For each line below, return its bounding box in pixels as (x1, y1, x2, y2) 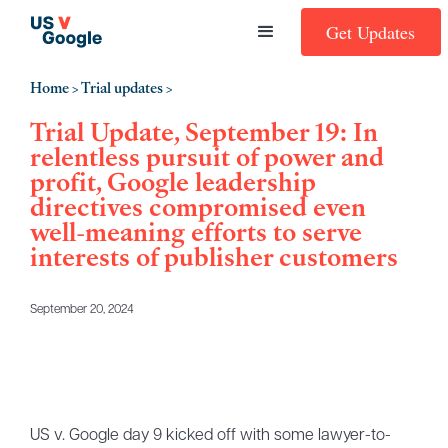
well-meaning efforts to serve (29, 217, 362, 249)
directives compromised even (29, 192, 366, 224)
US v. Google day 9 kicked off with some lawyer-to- (29, 428, 391, 445)
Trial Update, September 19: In (29, 117, 378, 149)
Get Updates (326, 19, 416, 44)
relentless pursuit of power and (29, 142, 384, 174)
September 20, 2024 (29, 304, 134, 317)
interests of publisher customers (29, 242, 398, 274)
